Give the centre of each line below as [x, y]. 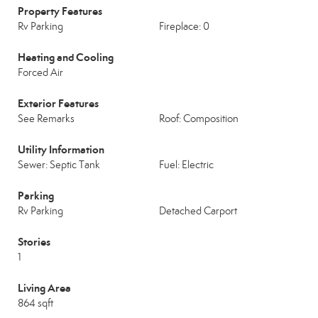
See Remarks [46, 119]
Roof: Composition [199, 119]
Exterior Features [58, 103]
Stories [34, 242]
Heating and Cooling [66, 57]
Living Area [44, 288]
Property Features [60, 11]
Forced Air [40, 72]
